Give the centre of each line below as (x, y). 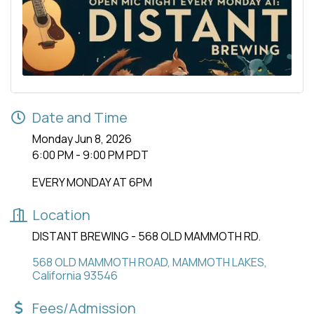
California (57, 275)
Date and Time (80, 117)
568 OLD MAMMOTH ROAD (100, 262)
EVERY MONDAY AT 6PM (92, 182)
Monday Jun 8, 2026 (82, 138)
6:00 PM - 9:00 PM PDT (90, 155)
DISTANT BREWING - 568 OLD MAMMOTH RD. (146, 236)
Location (61, 214)
